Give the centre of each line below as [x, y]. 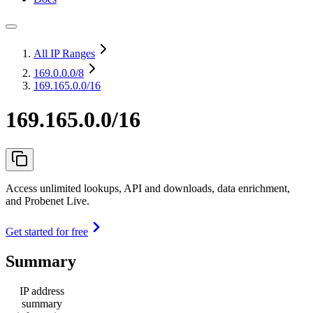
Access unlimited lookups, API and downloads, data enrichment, [148, 188]
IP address [42, 291]
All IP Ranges [64, 53]
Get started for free [47, 231]
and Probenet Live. [48, 201]
